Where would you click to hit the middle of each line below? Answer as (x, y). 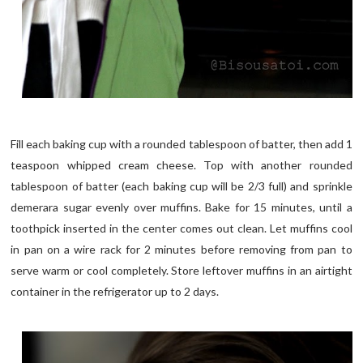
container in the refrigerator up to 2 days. (115, 292)
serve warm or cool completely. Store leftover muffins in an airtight (181, 271)
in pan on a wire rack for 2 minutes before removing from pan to (181, 250)
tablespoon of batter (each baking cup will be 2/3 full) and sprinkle (181, 186)
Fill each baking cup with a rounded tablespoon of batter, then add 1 (181, 144)
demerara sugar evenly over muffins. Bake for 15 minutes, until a (181, 207)
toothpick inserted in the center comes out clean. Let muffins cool (181, 228)
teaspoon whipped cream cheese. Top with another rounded (181, 165)
